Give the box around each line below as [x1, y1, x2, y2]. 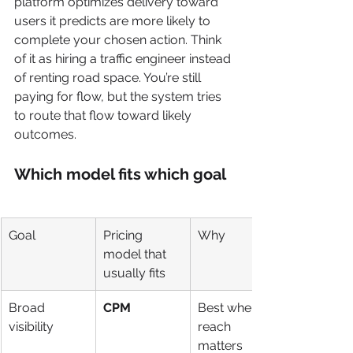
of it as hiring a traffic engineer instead [14, 50, 234, 66]
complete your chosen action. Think [14, 32, 225, 47]
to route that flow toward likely [14, 107, 195, 123]
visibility [9, 318, 54, 334]
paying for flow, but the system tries [14, 88, 225, 104]
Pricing [103, 227, 146, 243]
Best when [198, 299, 262, 315]
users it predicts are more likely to [14, 13, 214, 28]
